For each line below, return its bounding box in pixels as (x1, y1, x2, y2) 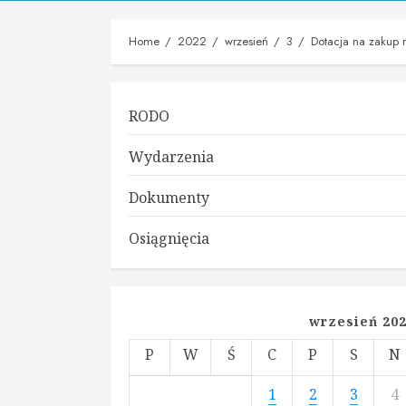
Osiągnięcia (129, 228, 210, 248)
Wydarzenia (129, 147, 215, 167)
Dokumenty (129, 188, 210, 208)
